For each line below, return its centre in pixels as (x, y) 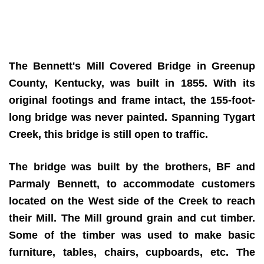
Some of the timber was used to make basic (132, 235)
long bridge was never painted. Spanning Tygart (132, 117)
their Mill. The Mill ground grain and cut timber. (132, 218)
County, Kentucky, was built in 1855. (111, 83)
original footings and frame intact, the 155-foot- (132, 100)
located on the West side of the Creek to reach (132, 201)
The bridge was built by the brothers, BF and (132, 166)
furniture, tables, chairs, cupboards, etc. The (132, 252)
